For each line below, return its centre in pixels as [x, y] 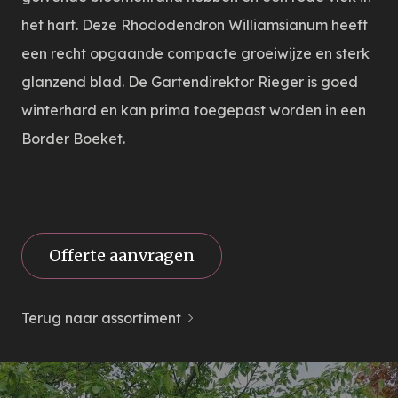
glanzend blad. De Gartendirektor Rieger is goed [190, 82]
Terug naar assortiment [101, 318]
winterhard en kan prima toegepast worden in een [194, 110]
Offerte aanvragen [122, 255]
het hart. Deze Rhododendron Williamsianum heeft [195, 25]
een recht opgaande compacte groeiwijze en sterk [195, 53]
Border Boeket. [73, 139]
